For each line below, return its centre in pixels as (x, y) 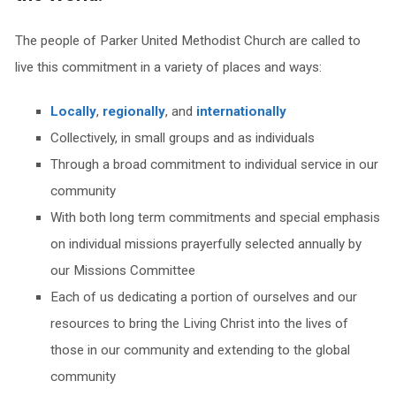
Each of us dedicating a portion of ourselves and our (203, 297)
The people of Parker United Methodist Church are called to (187, 41)
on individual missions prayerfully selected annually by (206, 244)
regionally (133, 111)
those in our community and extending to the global (200, 350)
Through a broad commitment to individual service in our (214, 164)
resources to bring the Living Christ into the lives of (199, 324)
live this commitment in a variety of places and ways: (168, 67)
